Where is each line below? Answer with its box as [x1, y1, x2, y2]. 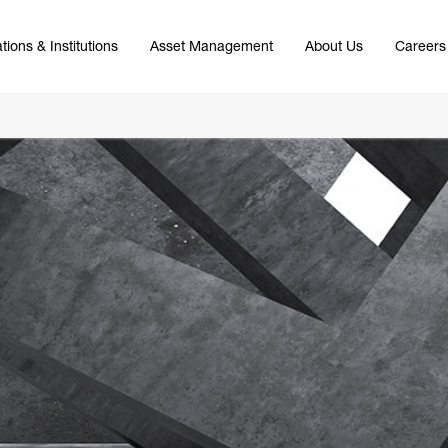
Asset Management [150, 37, 273, 55]
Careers [395, 37, 446, 55]
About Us [305, 37, 363, 55]
